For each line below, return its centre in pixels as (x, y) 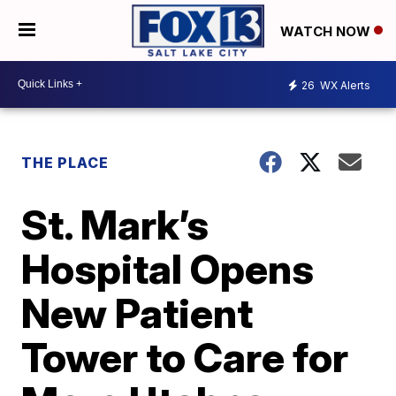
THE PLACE (65, 162)
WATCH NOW (327, 31)
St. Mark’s (115, 224)
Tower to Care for (185, 357)
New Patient (137, 312)
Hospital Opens (168, 268)
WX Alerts (344, 86)
